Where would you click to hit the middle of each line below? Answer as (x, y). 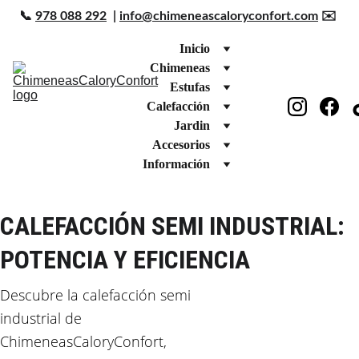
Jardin (192, 125)
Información (176, 164)
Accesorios (181, 145)
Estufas (190, 87)
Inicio (195, 48)
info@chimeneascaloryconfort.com (219, 16)
